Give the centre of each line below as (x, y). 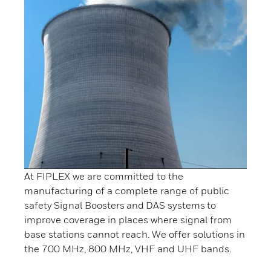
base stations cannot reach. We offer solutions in (135, 234)
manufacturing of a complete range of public (127, 191)
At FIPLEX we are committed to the (104, 176)
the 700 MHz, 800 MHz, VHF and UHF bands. (128, 249)
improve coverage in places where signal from (128, 220)
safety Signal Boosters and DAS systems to (120, 205)
